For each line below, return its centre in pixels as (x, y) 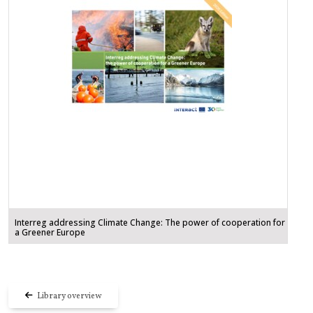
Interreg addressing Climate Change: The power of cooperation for (150, 223)
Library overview (67, 297)
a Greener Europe (50, 233)
